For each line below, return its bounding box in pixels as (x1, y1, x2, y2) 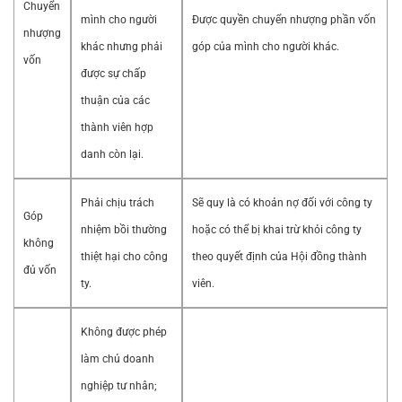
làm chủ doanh (81, 353, 154, 366)
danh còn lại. (81, 148, 144, 162)
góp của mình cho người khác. (192, 40, 339, 54)
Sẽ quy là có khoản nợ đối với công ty (192, 197, 372, 210)
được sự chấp (81, 67, 146, 81)
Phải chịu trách (81, 197, 154, 210)
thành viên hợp (81, 121, 153, 135)
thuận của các (81, 94, 150, 108)
